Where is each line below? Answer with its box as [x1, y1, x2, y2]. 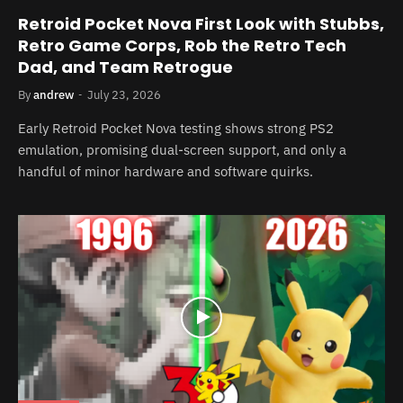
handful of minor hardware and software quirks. [18, 162, 313, 180]
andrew [33, 86, 74, 103]
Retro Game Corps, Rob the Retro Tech [18, 33, 346, 57]
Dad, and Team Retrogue [18, 55, 233, 78]
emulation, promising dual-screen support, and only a [18, 140, 346, 158]
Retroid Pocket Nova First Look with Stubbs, [18, 12, 384, 35]
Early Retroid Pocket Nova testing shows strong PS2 [18, 119, 334, 137]
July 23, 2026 [87, 86, 161, 103]
